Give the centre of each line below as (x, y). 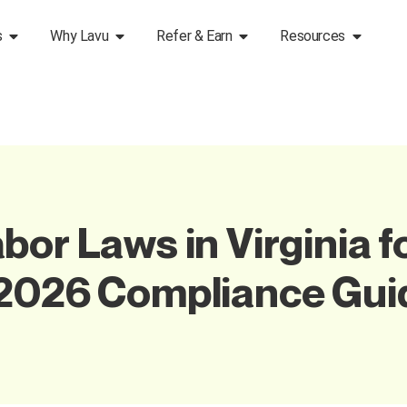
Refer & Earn (194, 36)
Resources (313, 36)
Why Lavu (79, 36)
